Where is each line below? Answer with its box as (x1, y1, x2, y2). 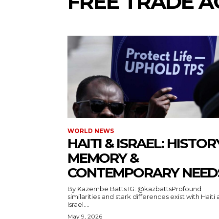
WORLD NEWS (67, 127, 114, 134)
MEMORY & (67, 150, 138, 166)
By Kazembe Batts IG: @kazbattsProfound (67, 185, 201, 193)
